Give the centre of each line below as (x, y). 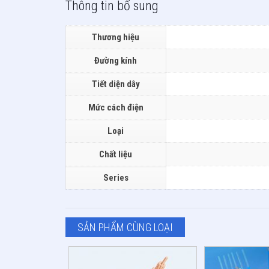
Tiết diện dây (116, 84)
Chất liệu (116, 154)
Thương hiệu (116, 37)
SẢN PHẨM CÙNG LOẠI (125, 227)
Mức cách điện (116, 107)
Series (116, 177)
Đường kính (116, 60)
